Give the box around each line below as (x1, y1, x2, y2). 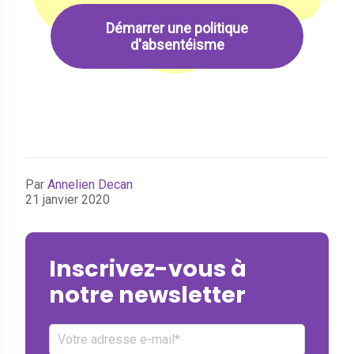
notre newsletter (49, 278, 246, 311)
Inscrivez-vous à (49, 252, 247, 284)
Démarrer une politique (106, 19, 248, 36)
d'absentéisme (130, 36, 224, 53)
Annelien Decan (47, 176, 133, 192)
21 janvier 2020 (25, 191, 110, 207)
